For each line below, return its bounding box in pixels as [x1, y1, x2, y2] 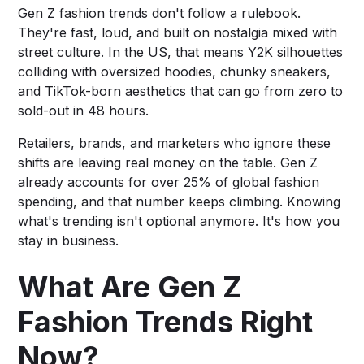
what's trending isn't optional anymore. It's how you [18, 212, 340, 229]
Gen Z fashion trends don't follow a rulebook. [18, 4, 301, 21]
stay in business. [18, 232, 119, 249]
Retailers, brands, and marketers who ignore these [18, 134, 331, 151]
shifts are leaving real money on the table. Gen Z [18, 154, 318, 171]
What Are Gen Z [18, 268, 243, 305]
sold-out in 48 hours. [18, 102, 149, 119]
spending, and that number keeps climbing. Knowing [18, 193, 341, 210]
